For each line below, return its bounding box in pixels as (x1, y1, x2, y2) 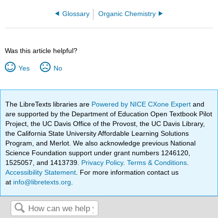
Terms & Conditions (127, 158, 187, 166)
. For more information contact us (76, 168, 179, 176)
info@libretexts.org (11, 178, 72, 186)
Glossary (62, 10, 90, 18)
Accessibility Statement (5, 168, 76, 176)
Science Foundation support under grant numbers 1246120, (5, 148, 191, 157)
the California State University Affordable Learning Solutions (5, 129, 189, 137)
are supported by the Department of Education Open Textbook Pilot (5, 109, 213, 118)
